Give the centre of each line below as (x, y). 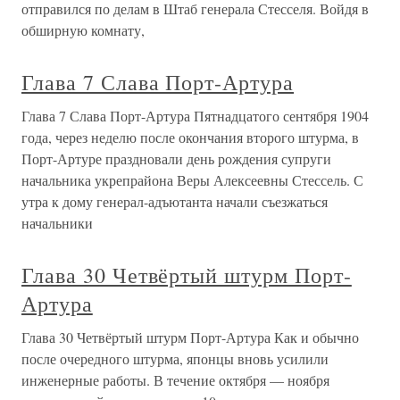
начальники (57, 223)
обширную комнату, (83, 30)
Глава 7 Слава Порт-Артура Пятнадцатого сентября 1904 (195, 116)
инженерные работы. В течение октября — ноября (175, 380)
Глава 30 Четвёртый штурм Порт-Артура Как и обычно (190, 337)
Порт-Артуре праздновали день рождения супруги (176, 158)
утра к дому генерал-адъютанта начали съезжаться (175, 201)
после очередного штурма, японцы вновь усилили (175, 358)
